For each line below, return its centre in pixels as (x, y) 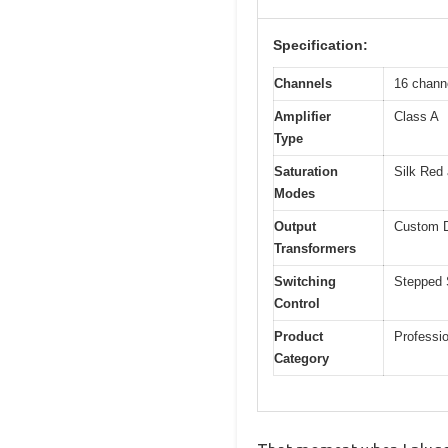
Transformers (315, 249)
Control (297, 304)
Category (301, 359)
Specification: (320, 45)
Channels (303, 84)
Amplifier (302, 117)
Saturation (306, 172)
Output (295, 227)
